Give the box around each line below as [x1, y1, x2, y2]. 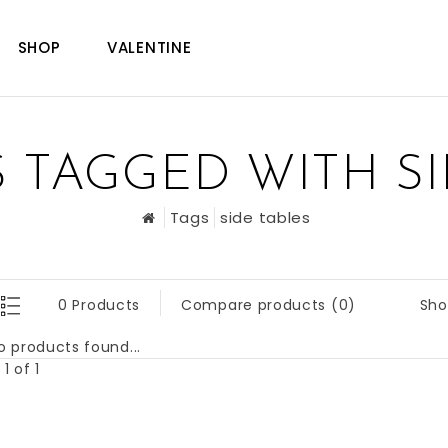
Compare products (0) [181, 295, 356, 315]
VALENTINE [107, 37, 192, 58]
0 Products [58, 295, 140, 315]
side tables [220, 207, 311, 228]
